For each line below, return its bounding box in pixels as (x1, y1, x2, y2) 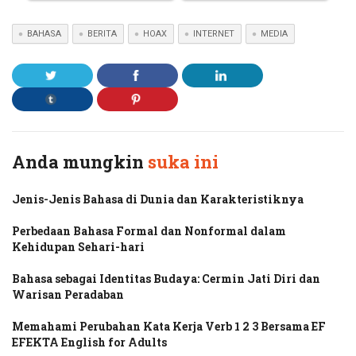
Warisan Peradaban (12, 287, 124, 303)
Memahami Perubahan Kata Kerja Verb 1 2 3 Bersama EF (12, 319, 326, 335)
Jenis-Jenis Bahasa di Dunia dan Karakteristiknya (12, 192, 304, 207)
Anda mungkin (12, 150, 148, 174)
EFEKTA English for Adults (12, 335, 167, 350)
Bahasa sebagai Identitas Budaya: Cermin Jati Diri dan (12, 271, 320, 287)
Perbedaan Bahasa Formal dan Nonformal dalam (12, 223, 286, 239)
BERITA (87, 29, 117, 40)
